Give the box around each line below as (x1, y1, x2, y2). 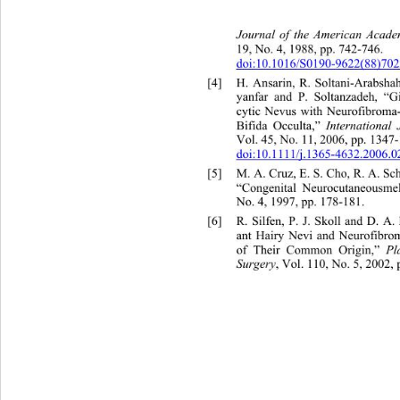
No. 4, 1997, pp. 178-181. (237, 194, 370, 208)
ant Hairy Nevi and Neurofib (237, 228, 386, 243)
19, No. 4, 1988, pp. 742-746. (237, 42, 391, 56)
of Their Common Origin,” (237, 242, 388, 257)
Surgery (237, 256, 277, 271)
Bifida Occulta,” (237, 118, 328, 133)
